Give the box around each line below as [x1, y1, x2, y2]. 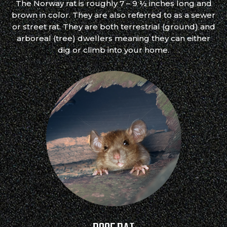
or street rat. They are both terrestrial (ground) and [12, 22, 215, 32]
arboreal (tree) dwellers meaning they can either [17, 33, 210, 44]
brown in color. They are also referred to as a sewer [12, 10, 215, 20]
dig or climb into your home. [58, 45, 169, 55]
